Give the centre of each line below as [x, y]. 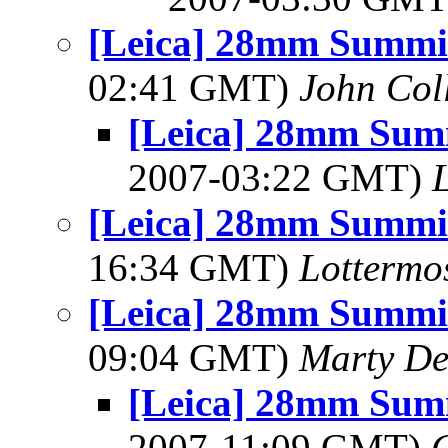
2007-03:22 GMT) [280, 177]
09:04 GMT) [193, 357]
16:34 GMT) [193, 267]
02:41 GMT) [193, 87]
